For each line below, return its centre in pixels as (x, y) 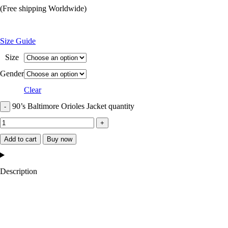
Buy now (60, 139)
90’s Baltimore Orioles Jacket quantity (73, 106)
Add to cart (20, 139)
